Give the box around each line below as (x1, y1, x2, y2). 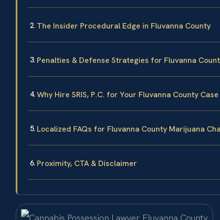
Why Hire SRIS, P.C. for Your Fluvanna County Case (37, 89, 219, 100)
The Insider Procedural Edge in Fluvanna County (37, 21, 211, 31)
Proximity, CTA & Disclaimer (37, 158, 137, 169)
